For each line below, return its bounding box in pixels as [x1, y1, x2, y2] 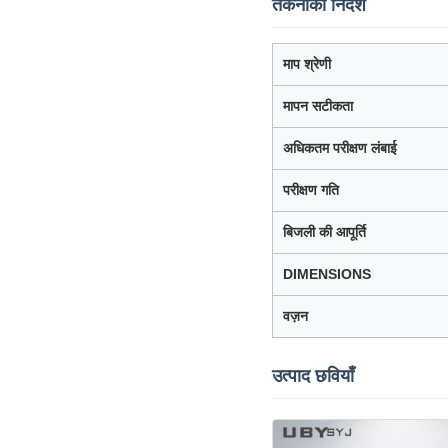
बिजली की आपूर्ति [283, 223, 366, 240]
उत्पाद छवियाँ [272, 365, 354, 386]
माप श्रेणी [283, 55, 331, 72]
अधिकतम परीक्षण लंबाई [283, 139, 397, 156]
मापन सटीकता [283, 97, 353, 114]
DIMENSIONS [283, 265, 371, 282]
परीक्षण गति [283, 181, 339, 198]
